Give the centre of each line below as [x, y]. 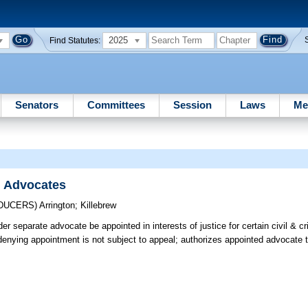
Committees [116, 104]
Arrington [57, 206]
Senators [37, 104]
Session [192, 104]
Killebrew [99, 206]
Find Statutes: [75, 40]
